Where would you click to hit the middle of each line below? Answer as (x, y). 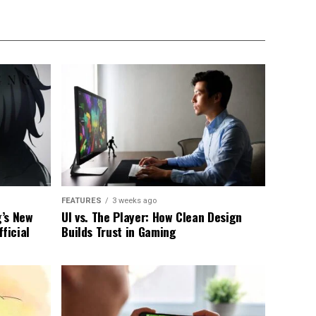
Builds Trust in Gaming (119, 232)
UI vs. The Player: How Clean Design (152, 217)
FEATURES (82, 201)
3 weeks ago (135, 201)
